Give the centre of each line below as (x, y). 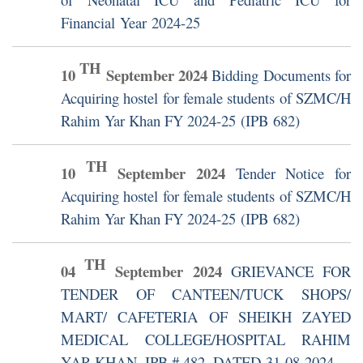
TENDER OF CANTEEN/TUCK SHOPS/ (206, 294)
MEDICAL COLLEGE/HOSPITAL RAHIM (206, 340)
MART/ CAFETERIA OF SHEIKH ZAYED (206, 317)
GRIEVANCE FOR (291, 271)
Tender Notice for (293, 173)
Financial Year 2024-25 (130, 23)
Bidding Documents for (282, 75)
